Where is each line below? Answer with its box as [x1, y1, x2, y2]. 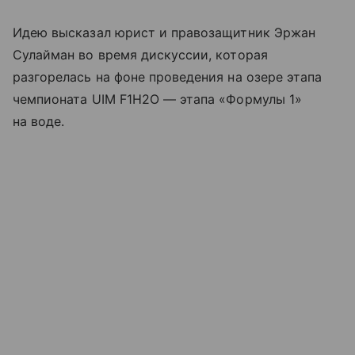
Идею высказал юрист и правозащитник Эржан [13, 24, 315, 40]
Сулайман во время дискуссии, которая [13, 46, 268, 63]
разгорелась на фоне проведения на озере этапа [13, 68, 323, 85]
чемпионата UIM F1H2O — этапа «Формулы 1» [13, 90, 302, 107]
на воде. [13, 113, 65, 129]
